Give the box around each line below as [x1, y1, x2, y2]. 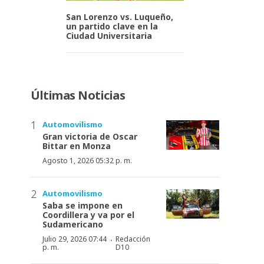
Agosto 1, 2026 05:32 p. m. [42, 155, 132, 166]
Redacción [115, 233, 150, 244]
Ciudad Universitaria [66, 29, 152, 41]
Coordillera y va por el [42, 209, 134, 220]
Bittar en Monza [42, 140, 111, 151]
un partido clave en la [66, 20, 158, 32]
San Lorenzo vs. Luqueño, [66, 11, 173, 22]
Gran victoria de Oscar [42, 130, 137, 142]
